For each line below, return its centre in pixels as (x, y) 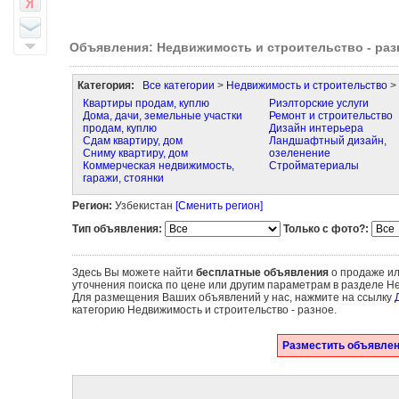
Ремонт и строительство (330, 116)
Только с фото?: (326, 229)
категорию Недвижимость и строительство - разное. (204, 310)
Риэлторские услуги (318, 103)
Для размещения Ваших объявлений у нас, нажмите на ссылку (233, 297)
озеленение (299, 153)
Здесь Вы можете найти (134, 273)
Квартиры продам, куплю (146, 103)
